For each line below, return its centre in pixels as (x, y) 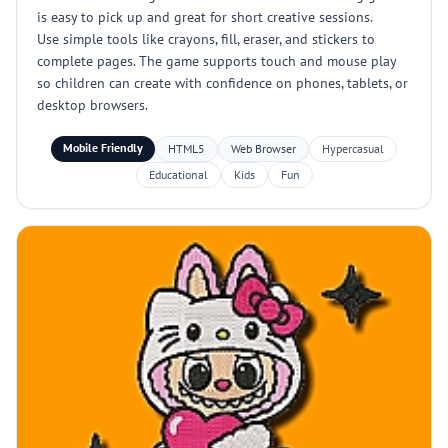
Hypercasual (353, 148)
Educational (178, 174)
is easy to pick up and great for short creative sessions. (205, 17)
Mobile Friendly (103, 147)
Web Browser (263, 148)
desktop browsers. (92, 105)
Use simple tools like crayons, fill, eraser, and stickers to (206, 39)
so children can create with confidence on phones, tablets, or (222, 83)
